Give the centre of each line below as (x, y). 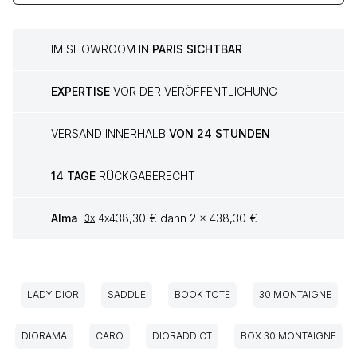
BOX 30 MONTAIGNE (288, 336)
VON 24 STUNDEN (220, 134)
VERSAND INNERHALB (110, 134)
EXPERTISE (80, 92)
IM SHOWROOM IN (102, 49)
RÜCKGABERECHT (145, 176)
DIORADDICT (182, 336)
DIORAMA (44, 336)
